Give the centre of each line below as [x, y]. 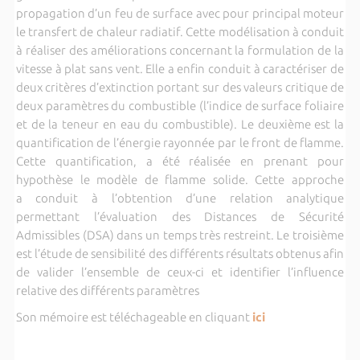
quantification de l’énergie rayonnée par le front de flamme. [180, 142]
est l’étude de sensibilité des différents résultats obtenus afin [180, 253]
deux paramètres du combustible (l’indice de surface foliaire [180, 105]
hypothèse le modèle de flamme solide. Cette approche [180, 179]
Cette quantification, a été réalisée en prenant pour [180, 161]
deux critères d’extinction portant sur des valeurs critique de [180, 87]
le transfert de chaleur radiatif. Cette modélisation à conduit [180, 31]
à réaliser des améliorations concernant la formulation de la [180, 50]
